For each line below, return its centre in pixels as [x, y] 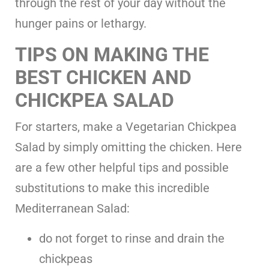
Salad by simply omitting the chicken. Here [128, 147]
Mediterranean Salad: [72, 208]
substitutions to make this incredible [112, 188]
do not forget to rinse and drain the [132, 238]
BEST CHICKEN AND [103, 77]
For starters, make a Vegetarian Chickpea [126, 126]
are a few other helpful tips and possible [122, 167]
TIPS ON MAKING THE [112, 54]
